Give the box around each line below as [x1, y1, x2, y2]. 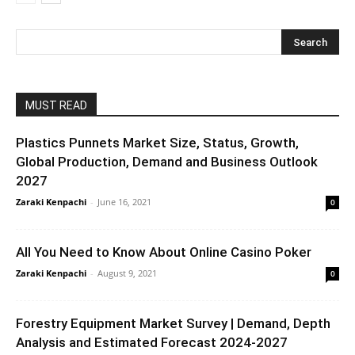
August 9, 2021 [97, 266, 157, 279]
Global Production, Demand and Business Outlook [16, 153, 318, 170]
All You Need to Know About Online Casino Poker [16, 243, 311, 260]
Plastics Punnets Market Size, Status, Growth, [16, 134, 299, 151]
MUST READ [25, 98, 87, 112]
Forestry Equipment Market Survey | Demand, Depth [16, 315, 330, 331]
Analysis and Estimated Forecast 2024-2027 [16, 334, 288, 350]
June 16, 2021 [97, 195, 151, 208]
